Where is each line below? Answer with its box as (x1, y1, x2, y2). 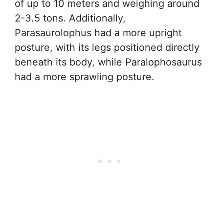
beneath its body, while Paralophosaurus (15, 56, 202, 68)
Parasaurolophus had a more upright (15, 26, 182, 39)
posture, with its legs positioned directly (15, 41, 199, 53)
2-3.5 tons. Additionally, (15, 12, 126, 24)
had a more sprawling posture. (15, 70, 154, 83)
